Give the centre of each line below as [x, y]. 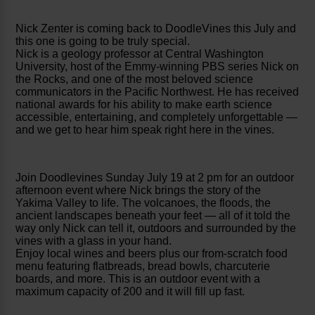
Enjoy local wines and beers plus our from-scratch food [152, 254]
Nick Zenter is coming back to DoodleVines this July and [156, 29]
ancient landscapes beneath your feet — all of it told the [153, 216]
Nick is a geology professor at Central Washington [140, 54]
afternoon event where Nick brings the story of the [139, 191]
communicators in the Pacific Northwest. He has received [157, 92]
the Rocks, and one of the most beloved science [135, 79]
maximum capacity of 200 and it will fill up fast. [130, 292]
